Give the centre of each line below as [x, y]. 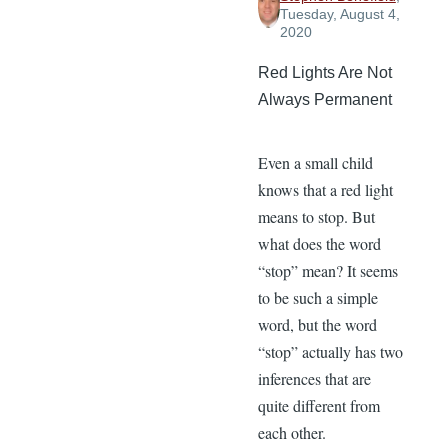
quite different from [318, 406]
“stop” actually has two [330, 352]
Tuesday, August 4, [339, 14]
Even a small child [315, 163]
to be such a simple [317, 298]
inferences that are [314, 379]
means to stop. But [316, 217]
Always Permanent [324, 100]
